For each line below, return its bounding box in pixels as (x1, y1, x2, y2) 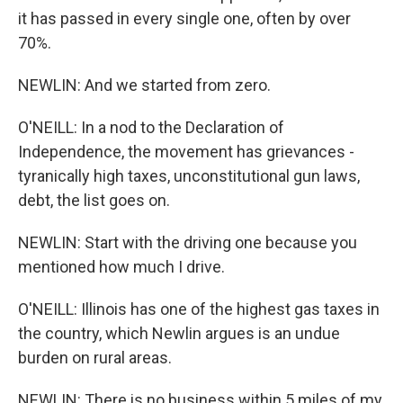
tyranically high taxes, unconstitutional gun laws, (18, 166, 360, 185)
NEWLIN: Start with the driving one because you (18, 233, 357, 252)
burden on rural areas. (18, 348, 172, 367)
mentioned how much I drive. (18, 257, 225, 276)
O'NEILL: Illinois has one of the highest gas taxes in (18, 300, 380, 318)
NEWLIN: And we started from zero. (18, 76, 271, 94)
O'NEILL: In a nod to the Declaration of (18, 118, 284, 137)
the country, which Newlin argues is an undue (18, 324, 340, 343)
